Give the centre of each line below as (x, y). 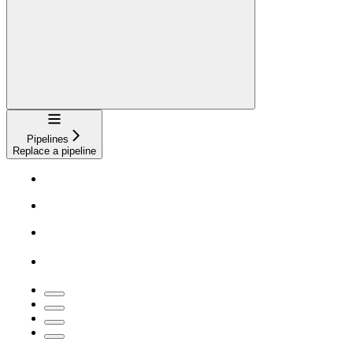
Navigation (71, 117)
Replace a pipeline (54, 151)
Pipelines (47, 139)
